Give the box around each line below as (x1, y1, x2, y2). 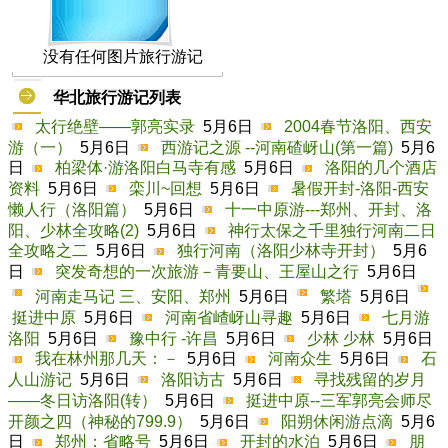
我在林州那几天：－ (35, 350, 179, 368)
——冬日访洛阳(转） (8, 391, 157, 409)
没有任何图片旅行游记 (42, 48, 203, 66)
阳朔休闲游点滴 (281, 412, 393, 430)
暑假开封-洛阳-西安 (291, 180, 429, 198)
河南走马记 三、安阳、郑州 (35, 288, 231, 306)
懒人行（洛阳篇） (8, 200, 136, 218)
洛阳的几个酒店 (325, 159, 437, 177)
